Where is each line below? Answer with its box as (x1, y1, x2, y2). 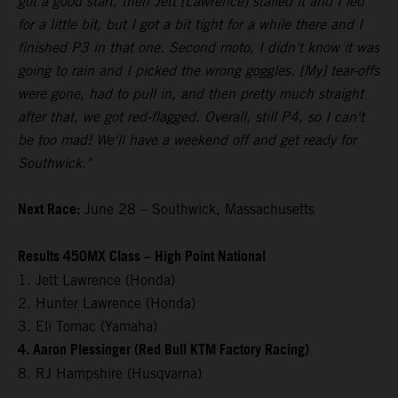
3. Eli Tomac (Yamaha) (18, 317, 157, 335)
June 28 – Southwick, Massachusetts (80, 200, 314, 218)
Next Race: (18, 195, 80, 224)
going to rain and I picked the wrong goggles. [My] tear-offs (18, 61, 379, 79)
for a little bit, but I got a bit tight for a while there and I (18, 15, 362, 33)
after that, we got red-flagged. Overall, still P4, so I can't (18, 107, 364, 125)
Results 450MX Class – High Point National (18, 243, 266, 271)
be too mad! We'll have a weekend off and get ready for (18, 131, 356, 148)
